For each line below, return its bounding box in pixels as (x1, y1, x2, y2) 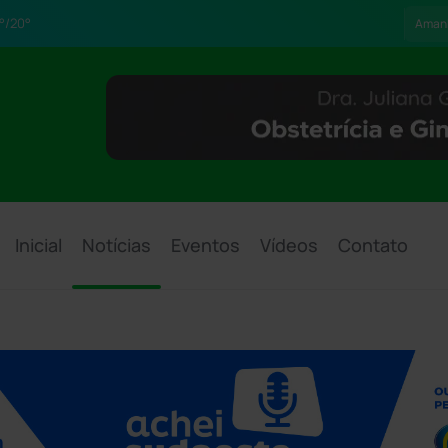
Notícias (82, 233, 152, 257)
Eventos (171, 233, 241, 257)
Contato (338, 233, 409, 257)
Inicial (15, 233, 63, 257)
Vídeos (260, 233, 319, 257)
